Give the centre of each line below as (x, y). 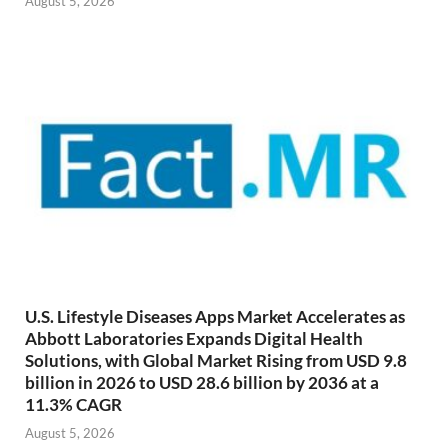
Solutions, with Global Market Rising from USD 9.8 (216, 360)
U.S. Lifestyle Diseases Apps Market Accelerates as (215, 316)
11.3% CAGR (73, 404)
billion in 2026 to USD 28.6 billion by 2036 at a (202, 382)
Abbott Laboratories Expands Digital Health (194, 338)
